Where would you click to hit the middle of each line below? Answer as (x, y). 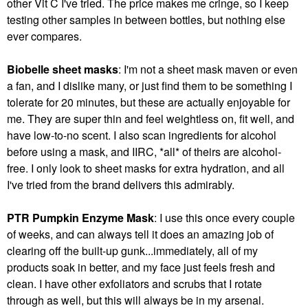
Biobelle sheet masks (63, 69)
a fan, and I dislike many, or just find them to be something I (150, 86)
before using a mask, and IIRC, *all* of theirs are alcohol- (144, 152)
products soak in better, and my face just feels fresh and (141, 267)
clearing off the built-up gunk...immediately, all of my (132, 251)
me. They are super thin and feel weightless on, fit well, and (151, 119)
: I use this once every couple (224, 218)
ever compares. (44, 36)
